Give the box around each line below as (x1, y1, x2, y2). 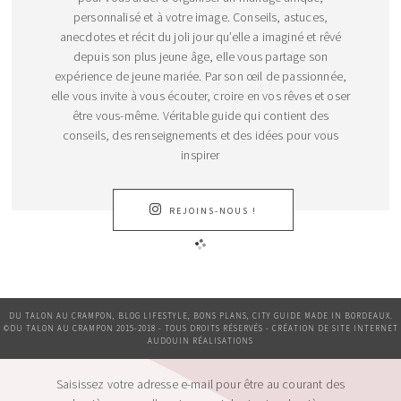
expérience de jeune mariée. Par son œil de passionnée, (54, 67, 347, 84)
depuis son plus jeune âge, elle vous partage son (73, 47, 328, 64)
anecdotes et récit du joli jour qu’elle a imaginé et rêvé (59, 28, 342, 45)
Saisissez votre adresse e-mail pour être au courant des (55, 376, 346, 393)
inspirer (181, 146, 220, 163)
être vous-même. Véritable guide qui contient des (72, 107, 329, 124)
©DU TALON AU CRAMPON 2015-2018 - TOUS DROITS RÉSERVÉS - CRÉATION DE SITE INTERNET (3, 322, 398, 333)
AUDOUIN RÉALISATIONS (148, 335, 253, 346)
